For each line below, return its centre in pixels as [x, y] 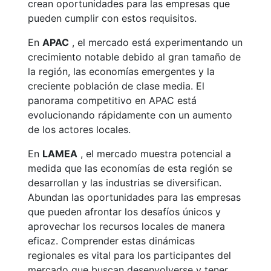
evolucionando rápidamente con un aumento [130, 115]
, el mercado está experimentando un [156, 42]
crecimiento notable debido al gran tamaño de [134, 57]
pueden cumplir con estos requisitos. [112, 18]
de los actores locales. [79, 129]
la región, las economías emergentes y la [121, 71]
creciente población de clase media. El [116, 86]
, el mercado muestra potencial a [154, 154]
